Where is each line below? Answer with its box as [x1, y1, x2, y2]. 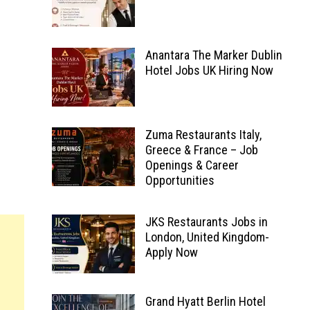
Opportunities [145, 173, 215, 188]
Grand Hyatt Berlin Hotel [145, 294, 266, 309]
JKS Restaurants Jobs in [145, 215, 268, 229]
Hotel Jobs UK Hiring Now [145, 63, 273, 77]
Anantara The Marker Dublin [145, 48, 282, 62]
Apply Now [145, 245, 198, 259]
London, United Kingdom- [145, 230, 269, 244]
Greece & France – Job [145, 143, 258, 157]
